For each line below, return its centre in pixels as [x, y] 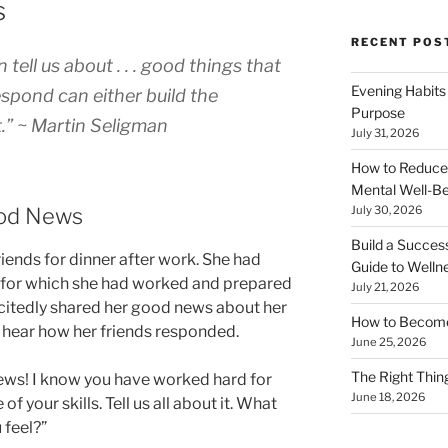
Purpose [377, 113]
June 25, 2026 [388, 342]
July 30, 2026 [386, 210]
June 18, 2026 [387, 397]
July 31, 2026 [384, 133]
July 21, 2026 [384, 287]
